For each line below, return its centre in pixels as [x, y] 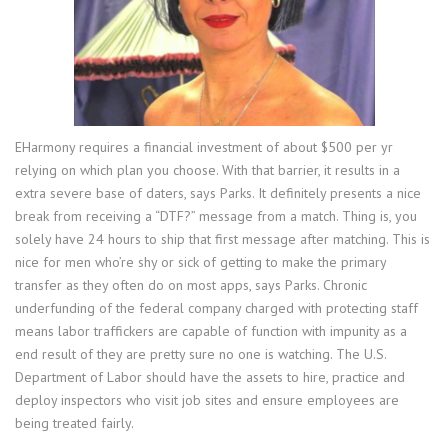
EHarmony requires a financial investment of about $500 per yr [204, 147]
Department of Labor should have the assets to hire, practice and [210, 377]
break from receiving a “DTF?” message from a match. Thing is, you [216, 216]
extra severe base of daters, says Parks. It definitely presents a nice [218, 193]
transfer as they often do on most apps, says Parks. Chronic [191, 285]
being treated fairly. [74, 423]
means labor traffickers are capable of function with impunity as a [211, 331]
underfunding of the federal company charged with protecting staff [216, 308]
